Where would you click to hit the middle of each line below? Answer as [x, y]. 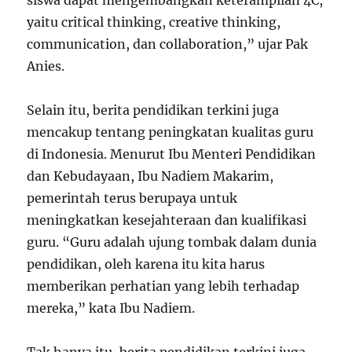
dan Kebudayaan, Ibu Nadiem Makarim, [150, 176]
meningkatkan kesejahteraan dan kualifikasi [167, 220]
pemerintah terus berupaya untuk [132, 198]
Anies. [46, 66]
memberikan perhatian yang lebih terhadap [163, 286]
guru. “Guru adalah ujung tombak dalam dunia [172, 242]
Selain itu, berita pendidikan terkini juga [153, 110]
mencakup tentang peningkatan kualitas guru [170, 132]
